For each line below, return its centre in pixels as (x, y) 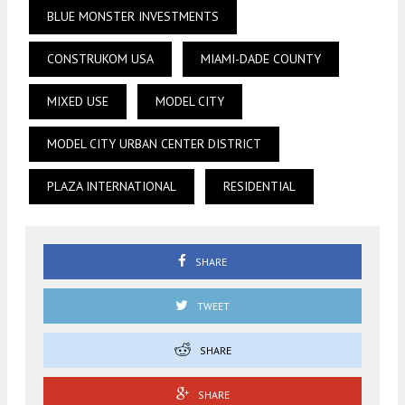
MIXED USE (78, 102)
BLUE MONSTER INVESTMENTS (133, 17)
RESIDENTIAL (259, 187)
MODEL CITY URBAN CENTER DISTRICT (154, 144)
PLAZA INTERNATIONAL (112, 187)
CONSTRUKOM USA (100, 59)
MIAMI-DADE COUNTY (261, 59)
